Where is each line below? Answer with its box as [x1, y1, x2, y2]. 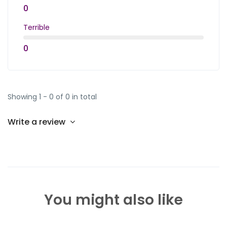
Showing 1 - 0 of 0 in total [8, 91, 97, 102]
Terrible [23, 22, 50, 32]
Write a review [8, 116, 67, 128]
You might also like [44, 190, 183, 210]
